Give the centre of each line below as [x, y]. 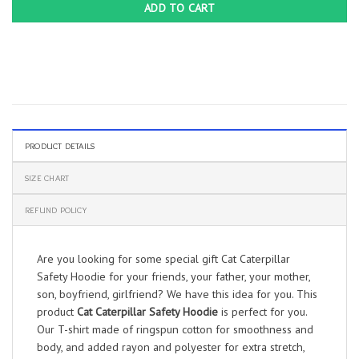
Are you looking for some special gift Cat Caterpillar [163, 259]
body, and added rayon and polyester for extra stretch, [171, 347]
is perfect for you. [262, 312]
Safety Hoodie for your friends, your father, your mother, [173, 276]
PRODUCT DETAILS [60, 146]
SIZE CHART [47, 178]
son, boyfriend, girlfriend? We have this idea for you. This [177, 294]
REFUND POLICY [56, 210]
